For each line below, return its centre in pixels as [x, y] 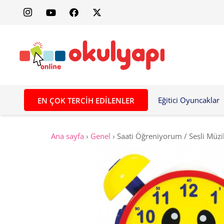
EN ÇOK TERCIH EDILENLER [86, 100]
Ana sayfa [67, 136]
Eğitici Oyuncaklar [188, 100]
